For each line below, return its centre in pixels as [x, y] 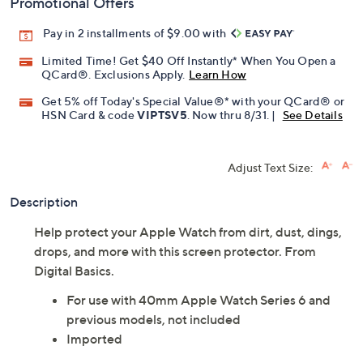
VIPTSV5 [162, 122]
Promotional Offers [72, 11]
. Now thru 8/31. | [233, 122]
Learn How [218, 81]
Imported [94, 346]
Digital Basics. [74, 278]
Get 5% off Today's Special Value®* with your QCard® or [193, 108]
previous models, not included [154, 326]
